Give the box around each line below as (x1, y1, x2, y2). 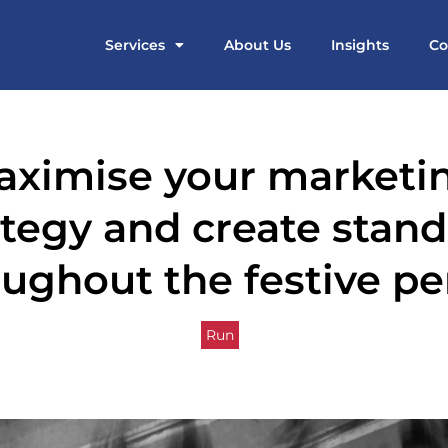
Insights (331, 36, 389, 54)
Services (105, 36, 165, 54)
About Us (224, 36, 291, 54)
